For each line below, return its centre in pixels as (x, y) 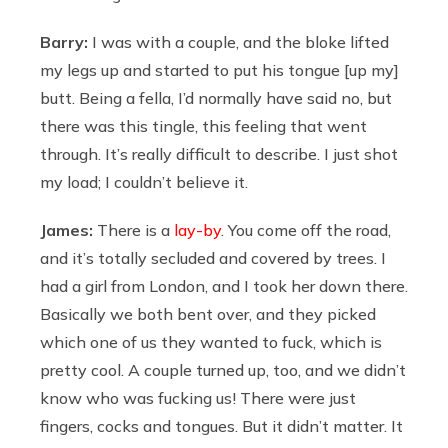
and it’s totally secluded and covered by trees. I (213, 257)
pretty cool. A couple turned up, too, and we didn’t (223, 369)
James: (68, 229)
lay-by (197, 229)
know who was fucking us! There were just (198, 397)
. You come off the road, (306, 229)
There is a (135, 229)
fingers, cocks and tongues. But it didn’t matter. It (221, 425)
